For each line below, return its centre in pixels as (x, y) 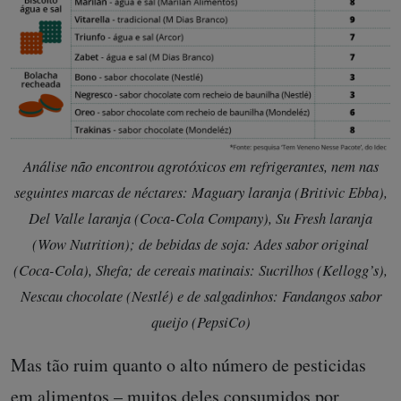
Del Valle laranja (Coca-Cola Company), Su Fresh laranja (200, 218)
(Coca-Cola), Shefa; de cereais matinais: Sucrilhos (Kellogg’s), (200, 269)
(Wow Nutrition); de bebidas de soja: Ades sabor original (200, 243)
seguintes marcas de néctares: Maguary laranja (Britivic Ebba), (200, 192)
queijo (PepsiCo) (200, 321)
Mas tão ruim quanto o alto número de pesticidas (188, 365)
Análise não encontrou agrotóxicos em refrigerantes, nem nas (200, 166)
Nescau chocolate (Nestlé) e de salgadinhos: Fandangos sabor (200, 295)
